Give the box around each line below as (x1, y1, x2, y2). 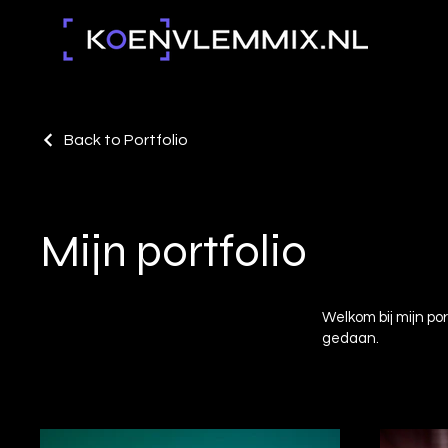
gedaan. (322, 331, 379, 346)
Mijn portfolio (40, 224, 307, 278)
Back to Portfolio (64, 132, 188, 148)
